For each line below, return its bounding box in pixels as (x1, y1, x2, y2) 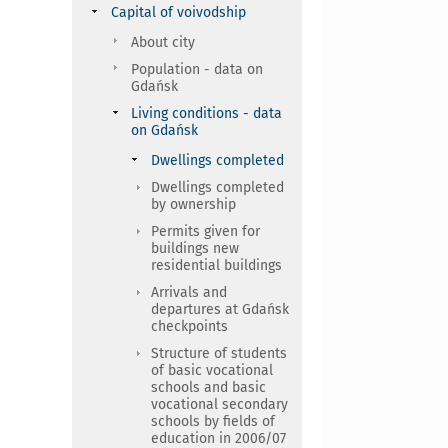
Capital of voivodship (111, 4, 246, 21)
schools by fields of (151, 413, 275, 430)
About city (131, 34, 195, 51)
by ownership (151, 196, 236, 213)
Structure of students (151, 345, 287, 362)
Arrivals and (151, 284, 227, 301)
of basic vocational (151, 362, 273, 379)
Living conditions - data (131, 105, 282, 122)
